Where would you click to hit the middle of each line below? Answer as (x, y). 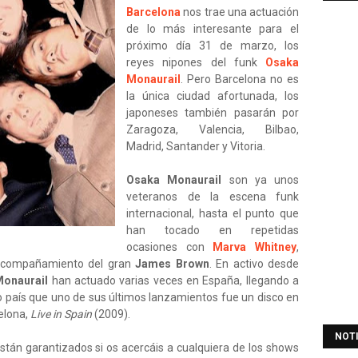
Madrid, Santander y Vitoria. (196, 146)
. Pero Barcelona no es (240, 79)
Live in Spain (61, 314)
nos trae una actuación (240, 12)
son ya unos (260, 180)
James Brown (172, 264)
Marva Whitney (255, 247)
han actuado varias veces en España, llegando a (174, 280)
